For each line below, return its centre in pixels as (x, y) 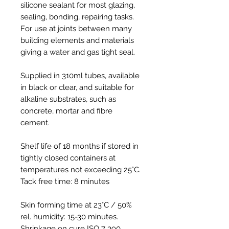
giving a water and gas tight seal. (78, 52)
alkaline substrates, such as (68, 99)
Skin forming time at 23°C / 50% (76, 205)
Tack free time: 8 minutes (65, 181)
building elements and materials (77, 40)
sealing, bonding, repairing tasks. (77, 17)
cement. (35, 122)
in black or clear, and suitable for (77, 87)
